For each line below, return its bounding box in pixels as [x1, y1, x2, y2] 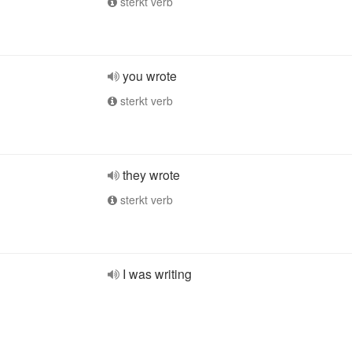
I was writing [123, 265, 192, 283]
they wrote [123, 166, 180, 184]
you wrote [123, 67, 177, 85]
